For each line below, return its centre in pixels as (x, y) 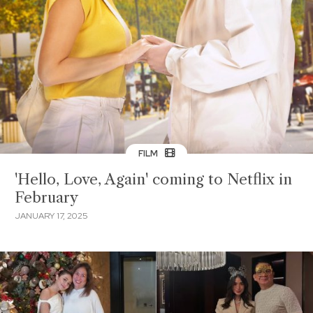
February (46, 197)
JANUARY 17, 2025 (51, 216)
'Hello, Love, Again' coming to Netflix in (153, 179)
